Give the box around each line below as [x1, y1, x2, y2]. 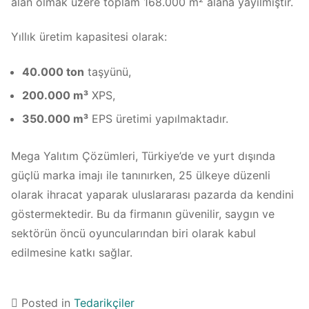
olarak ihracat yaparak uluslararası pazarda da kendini [11, 187, 294, 201]
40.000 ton [22, 65, 84, 79]
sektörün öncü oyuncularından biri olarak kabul [11, 226, 256, 240]
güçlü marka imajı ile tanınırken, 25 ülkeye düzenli [11, 168, 270, 182]
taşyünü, [84, 65, 131, 79]
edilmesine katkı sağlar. [11, 245, 132, 259]
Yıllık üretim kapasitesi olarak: [11, 30, 167, 44]
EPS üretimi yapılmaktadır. [88, 112, 228, 126]
